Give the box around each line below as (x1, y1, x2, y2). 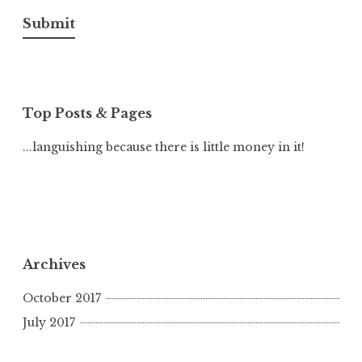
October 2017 (23, 290, 101, 305)
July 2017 (23, 315, 75, 330)
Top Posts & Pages (23, 105, 152, 122)
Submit (23, 15, 75, 32)
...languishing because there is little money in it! (23, 140, 305, 155)
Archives (23, 255, 86, 272)
